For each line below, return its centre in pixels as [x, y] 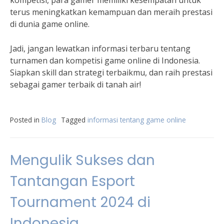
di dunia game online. [50, 24]
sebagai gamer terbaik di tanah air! [75, 84]
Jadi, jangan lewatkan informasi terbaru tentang [100, 48]
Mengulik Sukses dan [82, 160]
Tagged [74, 120]
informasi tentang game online [137, 120]
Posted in [26, 120]
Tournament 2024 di [80, 202]
